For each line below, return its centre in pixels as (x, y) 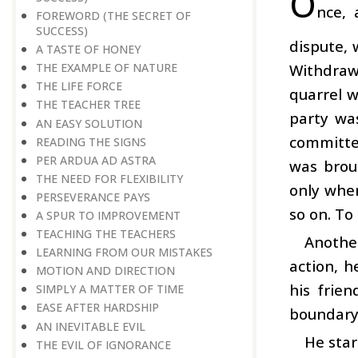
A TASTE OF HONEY (88, 50)
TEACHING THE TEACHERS (106, 234)
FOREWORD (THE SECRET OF (113, 16)
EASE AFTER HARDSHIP (97, 308)
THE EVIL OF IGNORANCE (103, 344)
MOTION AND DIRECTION (105, 271)
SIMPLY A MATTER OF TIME (110, 289)
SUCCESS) (62, 31)
